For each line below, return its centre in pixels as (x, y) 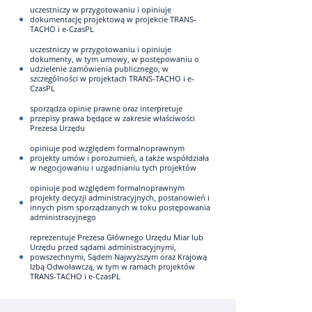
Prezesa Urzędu (57, 128)
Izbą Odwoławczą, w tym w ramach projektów (112, 266)
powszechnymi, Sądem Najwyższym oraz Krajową (118, 257)
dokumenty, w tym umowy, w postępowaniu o (115, 59)
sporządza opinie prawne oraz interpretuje (106, 108)
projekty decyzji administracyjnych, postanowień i (120, 197)
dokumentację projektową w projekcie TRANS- (113, 19)
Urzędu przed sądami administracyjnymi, (103, 247)
